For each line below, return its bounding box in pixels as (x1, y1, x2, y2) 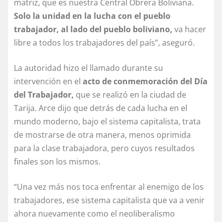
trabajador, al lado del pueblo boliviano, (14, 24, 172, 35)
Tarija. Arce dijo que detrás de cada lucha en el (14, 103, 187, 114)
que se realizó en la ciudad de (74, 89, 186, 101)
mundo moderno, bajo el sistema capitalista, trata (14, 116, 201, 127)
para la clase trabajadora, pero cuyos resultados (14, 143, 195, 154)
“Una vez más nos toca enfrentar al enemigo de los (14, 181, 204, 193)
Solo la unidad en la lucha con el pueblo (14, 10, 170, 22)
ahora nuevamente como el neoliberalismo (14, 208, 175, 220)
